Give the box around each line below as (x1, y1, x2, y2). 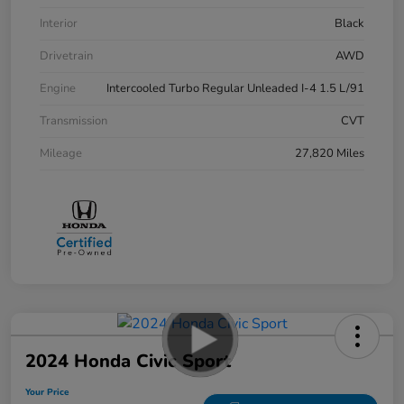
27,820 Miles (295, 145, 364, 162)
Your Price (25, 385, 69, 399)
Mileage (40, 145, 82, 162)
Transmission (40, 113, 107, 130)
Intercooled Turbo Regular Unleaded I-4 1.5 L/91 (106, 80, 364, 97)
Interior (40, 15, 78, 32)
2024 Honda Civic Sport (25, 348, 231, 373)
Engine (40, 80, 76, 97)
